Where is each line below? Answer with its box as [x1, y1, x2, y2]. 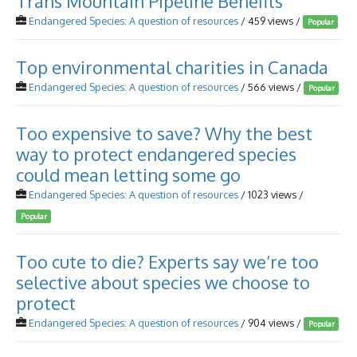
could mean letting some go [16, 163, 241, 186]
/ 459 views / [238, 14, 303, 27]
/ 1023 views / [238, 188, 304, 201]
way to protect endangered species [16, 143, 296, 165]
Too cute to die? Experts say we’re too [16, 250, 319, 273]
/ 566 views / [238, 80, 304, 93]
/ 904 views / [238, 316, 304, 329]
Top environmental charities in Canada [16, 56, 328, 78]
